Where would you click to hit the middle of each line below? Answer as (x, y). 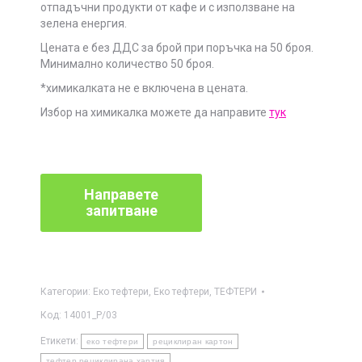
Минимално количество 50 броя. (127, 63)
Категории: (67, 291)
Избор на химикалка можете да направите (155, 112)
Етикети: (61, 341)
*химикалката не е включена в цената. (144, 88)
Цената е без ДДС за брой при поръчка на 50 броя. (177, 47)
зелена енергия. (84, 23)
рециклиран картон (193, 341)
